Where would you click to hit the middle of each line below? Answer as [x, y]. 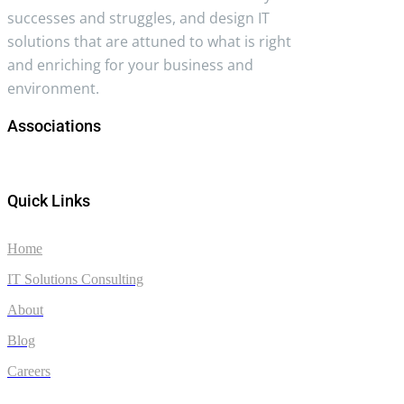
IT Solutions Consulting [75, 279]
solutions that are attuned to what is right [149, 41]
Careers [29, 371]
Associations [54, 125]
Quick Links [49, 200]
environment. [53, 88]
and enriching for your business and [130, 64]
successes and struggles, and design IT [138, 18]
